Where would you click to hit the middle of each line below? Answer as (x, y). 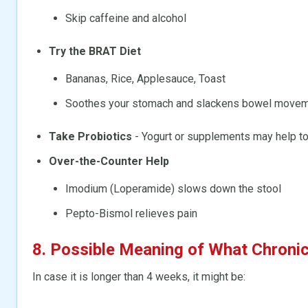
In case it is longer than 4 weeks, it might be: (139, 276)
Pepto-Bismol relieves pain (131, 213)
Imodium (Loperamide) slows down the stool (173, 188)
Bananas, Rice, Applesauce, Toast (145, 78)
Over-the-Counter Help (109, 161)
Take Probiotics (90, 136)
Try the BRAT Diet (95, 51)
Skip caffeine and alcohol (126, 18)
